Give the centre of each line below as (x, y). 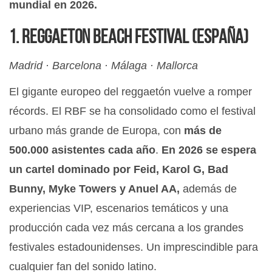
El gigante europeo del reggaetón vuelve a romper (131, 92)
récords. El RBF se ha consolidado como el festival (132, 111)
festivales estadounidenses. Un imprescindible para (134, 247)
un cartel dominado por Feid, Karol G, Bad (119, 170)
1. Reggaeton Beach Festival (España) (129, 39)
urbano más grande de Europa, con (97, 131)
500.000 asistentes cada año (82, 150)
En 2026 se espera (209, 150)
